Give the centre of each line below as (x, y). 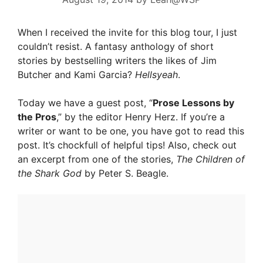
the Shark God (50, 173)
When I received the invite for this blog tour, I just (127, 32)
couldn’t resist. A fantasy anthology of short (116, 46)
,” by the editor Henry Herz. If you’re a (141, 117)
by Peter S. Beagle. (125, 173)
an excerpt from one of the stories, (97, 159)
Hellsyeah (156, 75)
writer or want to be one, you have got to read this (131, 131)
